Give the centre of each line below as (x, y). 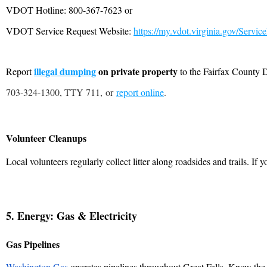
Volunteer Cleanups (46, 138)
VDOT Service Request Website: (70, 30)
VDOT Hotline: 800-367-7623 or (69, 10)
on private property (137, 71)
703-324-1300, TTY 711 (53, 92)
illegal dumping (65, 71)
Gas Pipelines (33, 244)
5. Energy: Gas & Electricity (72, 215)
